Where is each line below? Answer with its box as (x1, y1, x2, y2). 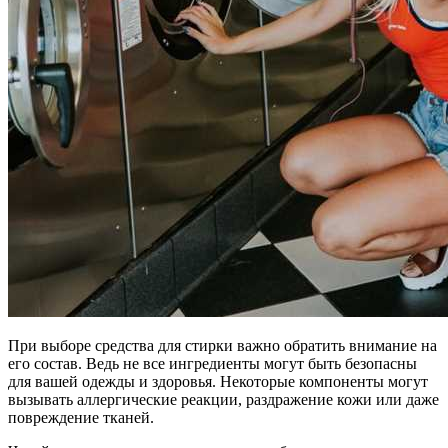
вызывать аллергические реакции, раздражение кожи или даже (8, 390, 439, 408)
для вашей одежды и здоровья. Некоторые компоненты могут (8, 372, 428, 390)
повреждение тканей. (8, 408, 154, 426)
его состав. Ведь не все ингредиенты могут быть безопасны (8, 354, 417, 372)
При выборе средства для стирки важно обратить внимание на (8, 336, 437, 354)
